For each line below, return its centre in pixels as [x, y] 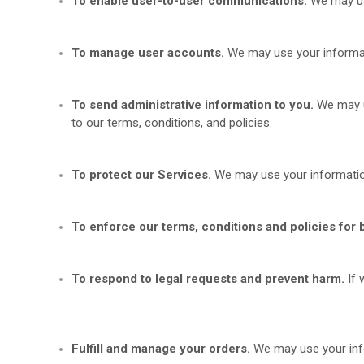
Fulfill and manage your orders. [163, 349]
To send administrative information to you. [195, 105]
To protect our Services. [143, 175]
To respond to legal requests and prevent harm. [210, 279]
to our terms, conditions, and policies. [172, 123]
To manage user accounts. [150, 53]
